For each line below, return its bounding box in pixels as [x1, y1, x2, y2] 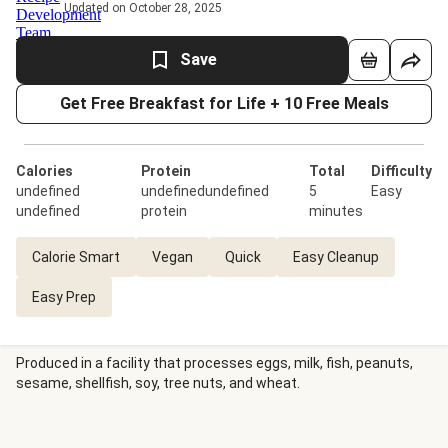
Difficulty [370, 163, 432, 179]
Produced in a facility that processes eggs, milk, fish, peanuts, [16, 355, 413, 371]
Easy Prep [32, 289, 96, 305]
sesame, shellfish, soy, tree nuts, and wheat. [16, 375, 300, 391]
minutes [309, 203, 364, 219]
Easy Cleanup [293, 249, 379, 265]
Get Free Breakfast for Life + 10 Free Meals [59, 94, 389, 113]
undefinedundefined [140, 183, 269, 199]
